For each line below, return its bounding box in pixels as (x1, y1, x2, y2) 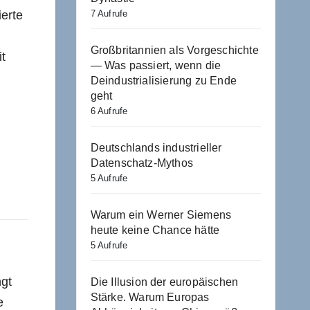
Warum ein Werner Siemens (90, 208, 232, 221)
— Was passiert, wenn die (90, 59, 221, 71)
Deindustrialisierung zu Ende (90, 74, 237, 86)
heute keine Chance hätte (90, 224, 220, 236)
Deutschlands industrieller (90, 141, 222, 154)
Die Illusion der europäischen (90, 275, 239, 288)
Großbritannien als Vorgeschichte (90, 44, 259, 56)
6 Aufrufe (90, 105, 128, 116)
